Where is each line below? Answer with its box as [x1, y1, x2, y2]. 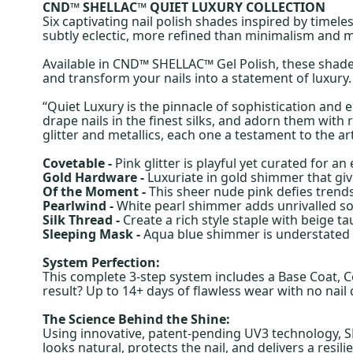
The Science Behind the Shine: [42, 310, 230, 328]
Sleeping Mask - [42, 225, 143, 243]
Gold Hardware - [42, 168, 147, 186]
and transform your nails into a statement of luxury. [42, 69, 351, 87]
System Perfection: [42, 253, 160, 271]
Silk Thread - [42, 210, 123, 229]
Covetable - [42, 154, 115, 172]
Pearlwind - [42, 196, 117, 214]
